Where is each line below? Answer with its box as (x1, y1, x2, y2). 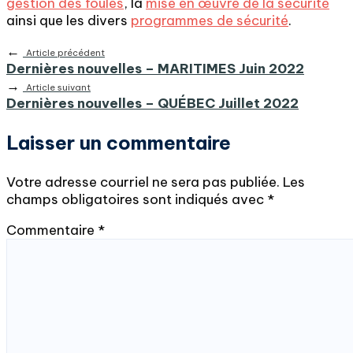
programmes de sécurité (131, 12, 288, 29)
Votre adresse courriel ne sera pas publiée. (6, 173, 280, 191)
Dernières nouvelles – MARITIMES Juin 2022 (6, 60, 304, 77)
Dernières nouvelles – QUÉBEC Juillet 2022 (6, 95, 299, 112)
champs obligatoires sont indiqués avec (6, 191, 267, 208)
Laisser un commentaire (6, 131, 231, 154)
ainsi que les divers (6, 12, 131, 29)
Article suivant (26, 82, 91, 93)
